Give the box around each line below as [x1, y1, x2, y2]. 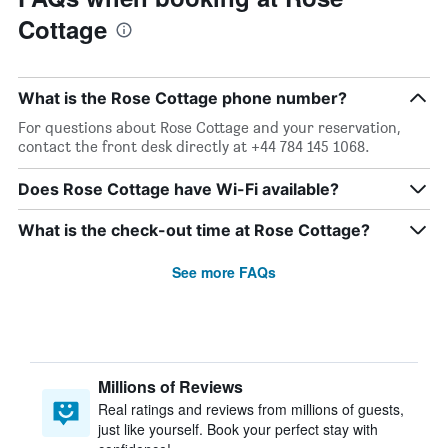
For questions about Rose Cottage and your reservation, [18, 118, 400, 137]
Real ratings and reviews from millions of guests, [98, 399, 404, 419]
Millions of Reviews [98, 375, 243, 398]
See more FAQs [172, 262, 276, 282]
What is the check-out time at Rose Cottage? [18, 220, 370, 240]
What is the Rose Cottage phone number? [18, 88, 347, 108]
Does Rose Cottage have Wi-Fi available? [18, 179, 339, 199]
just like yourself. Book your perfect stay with [98, 419, 378, 439]
